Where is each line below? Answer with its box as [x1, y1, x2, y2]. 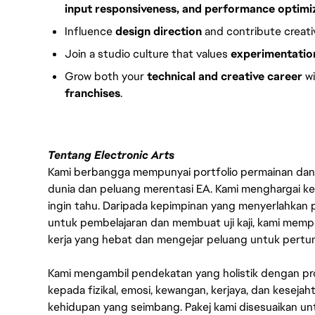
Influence [65, 23, 115, 39]
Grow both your [65, 68, 147, 84]
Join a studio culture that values [65, 46, 231, 61]
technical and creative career [147, 68, 302, 84]
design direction [115, 23, 202, 39]
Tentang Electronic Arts [48, 147, 174, 162]
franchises [65, 85, 120, 101]
